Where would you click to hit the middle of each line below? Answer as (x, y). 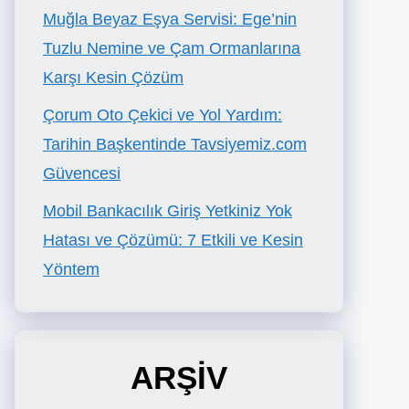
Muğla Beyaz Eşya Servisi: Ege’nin (170, 19)
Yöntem (71, 269)
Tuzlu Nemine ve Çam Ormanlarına (172, 48)
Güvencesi (82, 173)
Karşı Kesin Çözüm (113, 78)
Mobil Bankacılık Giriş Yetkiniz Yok (168, 211)
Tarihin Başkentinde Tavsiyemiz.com (175, 144)
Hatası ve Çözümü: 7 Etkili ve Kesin (173, 240)
